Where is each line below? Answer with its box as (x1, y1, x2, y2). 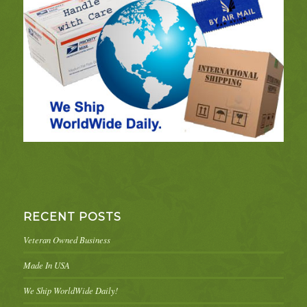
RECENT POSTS (23, 210, 121, 224)
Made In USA (23, 259, 70, 271)
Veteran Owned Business (23, 234, 110, 246)
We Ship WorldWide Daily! (23, 284, 118, 297)
